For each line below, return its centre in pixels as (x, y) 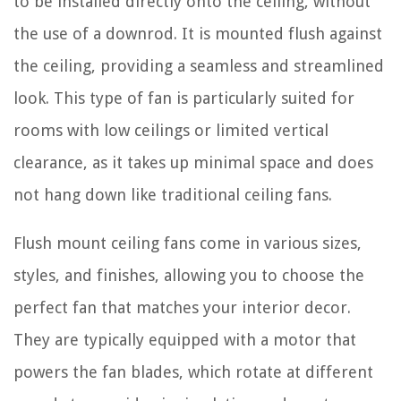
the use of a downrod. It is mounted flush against (198, 33)
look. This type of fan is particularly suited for (184, 98)
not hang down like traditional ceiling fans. (173, 194)
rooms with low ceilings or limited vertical (171, 130)
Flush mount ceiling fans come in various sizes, (188, 243)
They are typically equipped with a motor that (185, 339)
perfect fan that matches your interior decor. (182, 307)
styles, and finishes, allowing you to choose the (189, 275)
